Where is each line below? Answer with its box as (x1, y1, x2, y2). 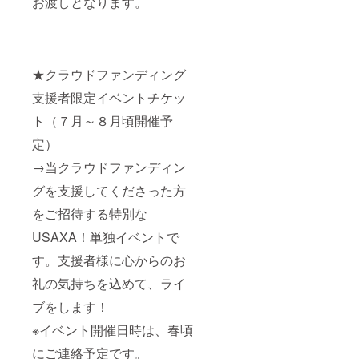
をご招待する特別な (32, 204, 147, 224)
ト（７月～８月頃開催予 (32, 111, 173, 131)
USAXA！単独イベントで (32, 228, 179, 247)
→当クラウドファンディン (32, 158, 186, 177)
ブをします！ (32, 297, 109, 317)
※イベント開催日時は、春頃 (32, 321, 193, 340)
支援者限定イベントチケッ (32, 88, 186, 107)
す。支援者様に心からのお (32, 251, 186, 270)
